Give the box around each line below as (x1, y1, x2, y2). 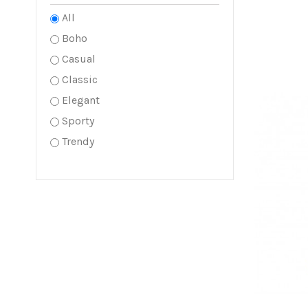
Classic (62, 73, 98, 86)
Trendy (62, 135, 94, 148)
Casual (62, 52, 96, 65)
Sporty (62, 114, 94, 127)
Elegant (62, 93, 100, 107)
